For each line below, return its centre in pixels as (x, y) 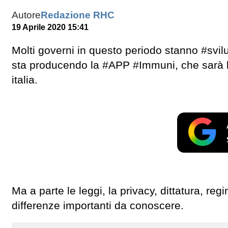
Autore (26, 15)
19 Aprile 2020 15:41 (50, 27)
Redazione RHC (78, 15)
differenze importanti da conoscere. (98, 206)
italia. (25, 80)
